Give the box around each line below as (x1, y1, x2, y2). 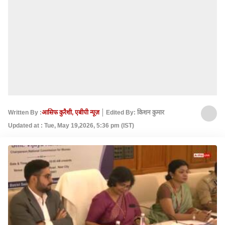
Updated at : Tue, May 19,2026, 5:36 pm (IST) (8, 122, 134, 129)
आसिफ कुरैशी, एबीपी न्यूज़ (42, 108, 99, 116)
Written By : (8, 108, 42, 116)
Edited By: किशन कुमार (106, 108, 164, 116)
